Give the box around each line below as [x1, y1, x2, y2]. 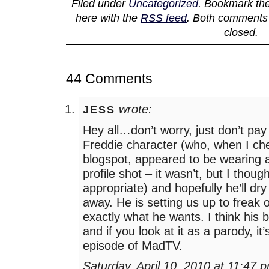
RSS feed [140, 11, 187, 25]
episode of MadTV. [83, 238, 183, 252]
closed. [223, 26, 258, 39]
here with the [75, 11, 141, 25]
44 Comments [65, 71, 153, 87]
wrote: [115, 101, 153, 116]
